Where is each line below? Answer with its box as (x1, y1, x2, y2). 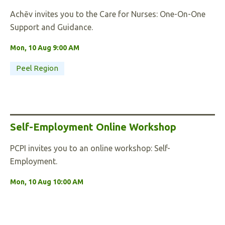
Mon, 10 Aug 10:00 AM (10, 178, 83, 186)
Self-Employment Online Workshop (10, 121, 176, 133)
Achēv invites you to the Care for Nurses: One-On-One (10, 10, 205, 19)
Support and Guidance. (10, 23, 93, 32)
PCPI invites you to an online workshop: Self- (10, 144, 170, 153)
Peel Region (16, 64, 58, 72)
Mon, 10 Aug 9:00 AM (10, 44, 79, 52)
